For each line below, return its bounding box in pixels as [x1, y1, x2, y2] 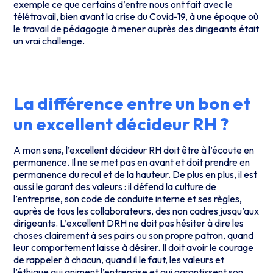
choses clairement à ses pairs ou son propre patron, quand [13, 229, 254, 241]
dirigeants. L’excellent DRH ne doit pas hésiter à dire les [13, 216, 244, 229]
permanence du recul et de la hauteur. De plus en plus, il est [13, 168, 258, 180]
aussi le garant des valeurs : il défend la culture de [13, 180, 217, 193]
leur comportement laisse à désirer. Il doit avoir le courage [13, 241, 254, 253]
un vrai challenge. [13, 34, 85, 47]
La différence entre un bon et [13, 91, 251, 114]
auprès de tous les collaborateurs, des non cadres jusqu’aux [13, 204, 260, 217]
